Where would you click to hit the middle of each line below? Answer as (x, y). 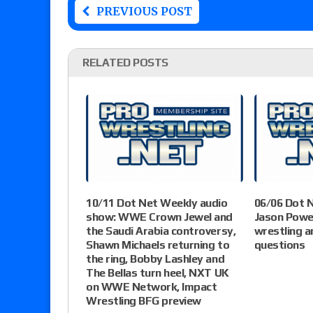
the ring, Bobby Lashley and (155, 259)
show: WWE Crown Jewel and (160, 217)
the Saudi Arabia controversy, (161, 231)
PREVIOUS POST (144, 12)
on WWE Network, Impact (152, 287)
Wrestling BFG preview (144, 301)
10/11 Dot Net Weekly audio (157, 203)
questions (279, 245)
